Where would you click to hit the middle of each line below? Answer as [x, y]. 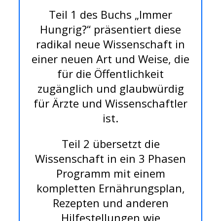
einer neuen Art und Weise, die [110, 59]
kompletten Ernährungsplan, [110, 188]
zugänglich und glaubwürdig [110, 89]
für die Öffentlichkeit [110, 74]
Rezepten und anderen [110, 203]
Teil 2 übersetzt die [110, 144]
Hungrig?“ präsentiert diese [110, 29]
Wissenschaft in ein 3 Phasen [110, 159]
